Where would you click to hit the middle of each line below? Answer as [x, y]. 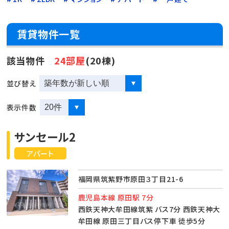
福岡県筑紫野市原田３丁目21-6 [131, 179]
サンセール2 [45, 137]
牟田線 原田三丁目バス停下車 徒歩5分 [142, 221]
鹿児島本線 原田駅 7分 [116, 198]
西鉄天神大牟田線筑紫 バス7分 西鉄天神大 [149, 209]
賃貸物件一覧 [48, 34]
